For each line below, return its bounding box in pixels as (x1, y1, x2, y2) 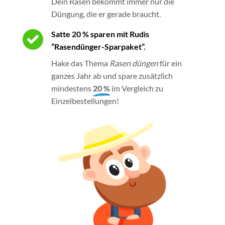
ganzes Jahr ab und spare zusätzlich (51, 71, 173, 81)
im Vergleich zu (110, 83, 163, 93)
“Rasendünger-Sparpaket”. (51, 42, 146, 52)
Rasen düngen (109, 58, 158, 68)
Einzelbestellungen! (51, 96, 119, 106)
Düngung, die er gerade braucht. (51, 9, 161, 19)
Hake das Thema (51, 58, 109, 68)
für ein (158, 58, 182, 68)
